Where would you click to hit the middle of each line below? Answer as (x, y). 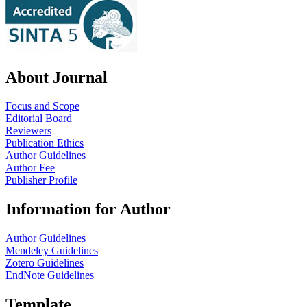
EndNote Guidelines (50, 275)
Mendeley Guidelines (52, 251)
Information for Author (88, 209)
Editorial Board (39, 119)
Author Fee (30, 168)
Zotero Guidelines (45, 263)
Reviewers (28, 131)
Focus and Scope (42, 106)
